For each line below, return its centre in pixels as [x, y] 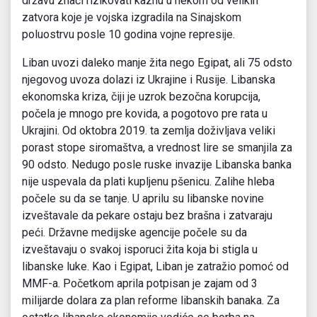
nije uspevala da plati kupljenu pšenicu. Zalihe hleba [148, 182]
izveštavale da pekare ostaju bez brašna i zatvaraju [147, 216]
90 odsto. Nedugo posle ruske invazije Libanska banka [157, 165]
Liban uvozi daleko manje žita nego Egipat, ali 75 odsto [157, 63]
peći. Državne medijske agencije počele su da [134, 233]
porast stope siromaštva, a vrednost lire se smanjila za [157, 148]
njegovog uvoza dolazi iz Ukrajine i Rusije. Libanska [149, 80]
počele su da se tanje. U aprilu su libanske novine [143, 199]
